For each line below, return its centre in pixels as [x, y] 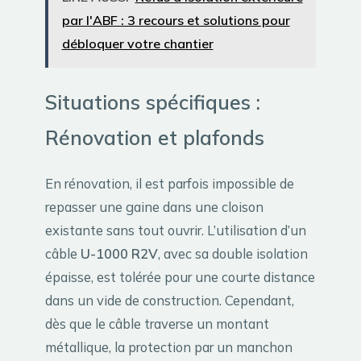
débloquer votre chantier [137, 43]
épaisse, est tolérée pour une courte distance [180, 276]
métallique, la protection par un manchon [169, 346]
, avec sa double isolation [233, 253]
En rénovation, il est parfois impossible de [170, 183]
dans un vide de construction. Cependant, [170, 300]
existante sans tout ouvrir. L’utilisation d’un [176, 230]
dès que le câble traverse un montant [157, 323]
